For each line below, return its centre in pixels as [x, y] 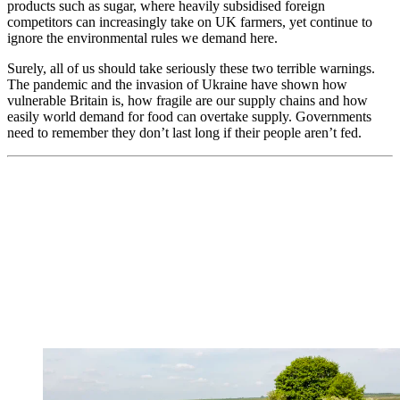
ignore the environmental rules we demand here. [142, 37]
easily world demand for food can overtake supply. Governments [189, 116]
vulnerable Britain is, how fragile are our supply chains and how [187, 100]
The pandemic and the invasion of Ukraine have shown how [177, 84]
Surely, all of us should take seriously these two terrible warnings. [191, 68]
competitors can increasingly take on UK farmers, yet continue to [190, 21]
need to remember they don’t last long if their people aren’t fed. [184, 132]
